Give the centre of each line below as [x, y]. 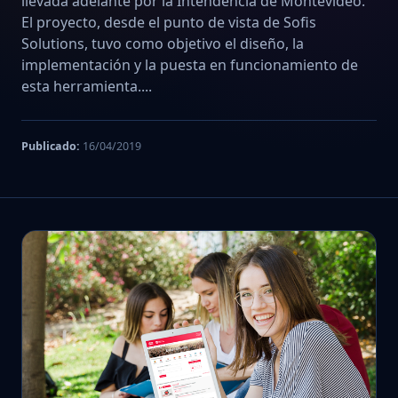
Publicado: [51, 146]
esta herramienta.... [87, 86]
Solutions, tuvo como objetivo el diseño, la [163, 43]
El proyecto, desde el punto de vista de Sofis [169, 22]
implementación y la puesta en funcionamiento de [190, 64]
